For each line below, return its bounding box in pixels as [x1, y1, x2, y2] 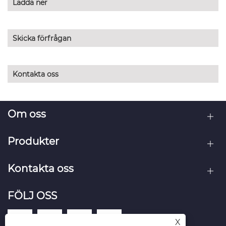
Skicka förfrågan [13, 34, 71, 43]
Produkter [8, 135, 59, 147]
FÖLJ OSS [8, 189, 57, 202]
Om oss [8, 107, 46, 120]
